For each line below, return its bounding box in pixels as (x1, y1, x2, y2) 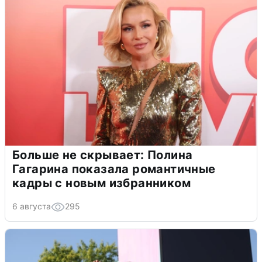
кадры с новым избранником (12, 175, 191, 190)
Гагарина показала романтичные (12, 161, 216, 176)
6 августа (12, 201, 51, 211)
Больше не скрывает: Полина (12, 147, 193, 162)
